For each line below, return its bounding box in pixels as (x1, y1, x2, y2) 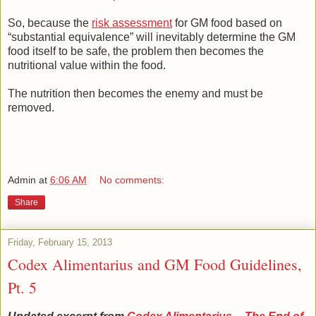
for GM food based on (172, 16, 282, 29)
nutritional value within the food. (8, 59, 166, 71)
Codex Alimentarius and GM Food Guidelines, (8, 254, 302, 275)
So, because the (8, 16, 92, 29)
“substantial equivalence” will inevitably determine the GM (8, 30, 296, 43)
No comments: (99, 174, 165, 186)
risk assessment (92, 16, 172, 29)
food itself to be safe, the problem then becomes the (8, 44, 264, 57)
